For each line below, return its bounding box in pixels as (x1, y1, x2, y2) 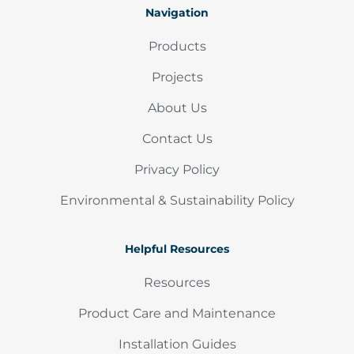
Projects (151, 70, 203, 85)
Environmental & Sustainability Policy (59, 193, 295, 209)
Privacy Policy (134, 162, 220, 178)
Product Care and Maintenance (78, 306, 276, 322)
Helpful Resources (125, 242, 229, 257)
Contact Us (141, 131, 213, 147)
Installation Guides (118, 337, 236, 352)
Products (148, 39, 206, 55)
